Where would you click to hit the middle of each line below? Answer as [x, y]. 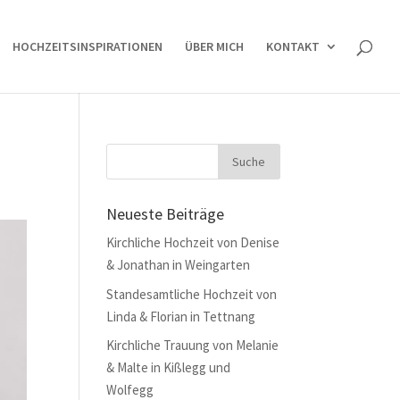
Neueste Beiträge [166, 214]
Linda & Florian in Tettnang [181, 316]
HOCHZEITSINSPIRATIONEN [87, 46]
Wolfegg [130, 390]
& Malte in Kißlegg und [169, 367]
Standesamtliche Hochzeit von [192, 294]
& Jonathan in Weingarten [179, 265]
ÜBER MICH [214, 46]
